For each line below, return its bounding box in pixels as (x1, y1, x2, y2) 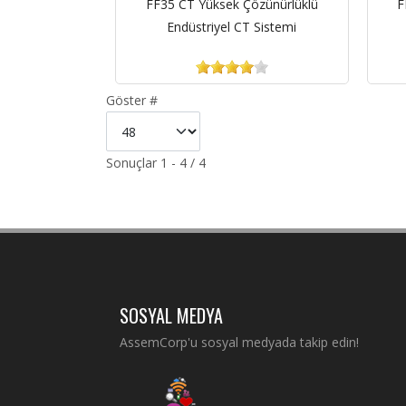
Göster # (106, 92, 158, 109)
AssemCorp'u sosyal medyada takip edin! (120, 333, 359, 351)
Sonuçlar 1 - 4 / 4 (106, 154, 206, 171)
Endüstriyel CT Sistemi (167, 18, 297, 35)
